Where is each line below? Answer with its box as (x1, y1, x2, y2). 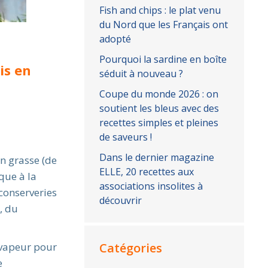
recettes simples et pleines (99, 116, 219, 129)
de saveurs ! (99, 130, 153, 144)
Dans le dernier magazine (99, 151, 215, 164)
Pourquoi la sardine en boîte (99, 53, 227, 66)
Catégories (99, 240, 163, 256)
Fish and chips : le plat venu (99, 4, 221, 17)
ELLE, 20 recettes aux (99, 165, 194, 178)
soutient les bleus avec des (99, 102, 220, 115)
